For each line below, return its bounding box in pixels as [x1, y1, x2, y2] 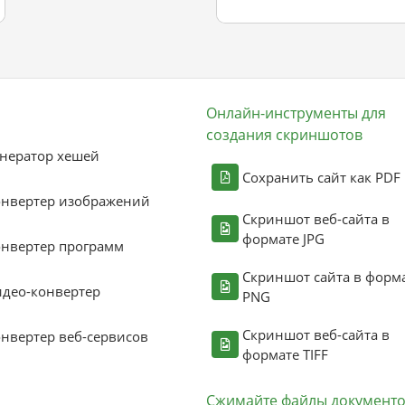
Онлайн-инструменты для [206, 103, 386, 123]
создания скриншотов [206, 125, 363, 145]
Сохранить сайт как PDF [242, 168, 400, 186]
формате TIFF [242, 345, 328, 363]
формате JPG [242, 230, 325, 248]
